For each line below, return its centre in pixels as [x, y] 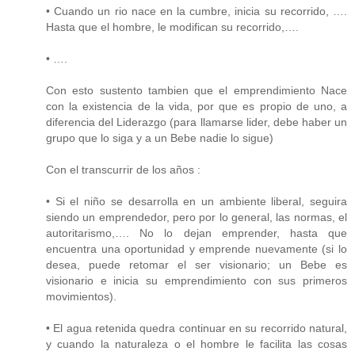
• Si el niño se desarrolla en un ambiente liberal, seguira [197, 202]
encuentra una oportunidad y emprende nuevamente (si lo [197, 249]
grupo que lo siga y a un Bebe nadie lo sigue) [160, 138]
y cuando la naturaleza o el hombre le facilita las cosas [197, 344]
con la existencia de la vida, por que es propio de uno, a [197, 107]
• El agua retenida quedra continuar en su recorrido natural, [197, 328]
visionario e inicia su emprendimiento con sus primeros [197, 281]
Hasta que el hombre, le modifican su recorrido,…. [172, 27]
